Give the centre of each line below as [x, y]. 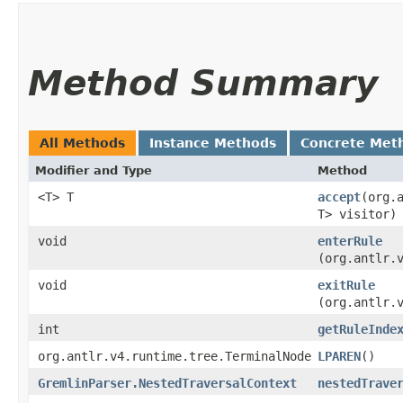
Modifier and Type [94, 170]
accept [339, 197]
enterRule [350, 241]
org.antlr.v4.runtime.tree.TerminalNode [175, 356]
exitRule [346, 285]
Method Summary [203, 83]
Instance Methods [213, 143]
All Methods [82, 143]
